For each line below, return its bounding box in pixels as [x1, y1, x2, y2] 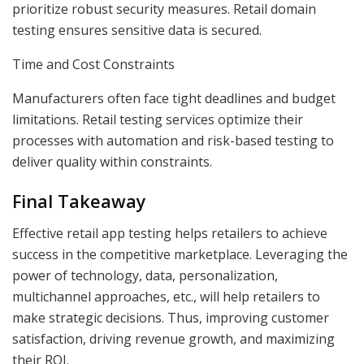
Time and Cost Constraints [12, 54, 184, 73]
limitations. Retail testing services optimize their [12, 110, 303, 128]
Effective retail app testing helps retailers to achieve [12, 224, 327, 243]
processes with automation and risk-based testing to [12, 131, 334, 149]
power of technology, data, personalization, [12, 266, 278, 285]
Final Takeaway [12, 189, 166, 214]
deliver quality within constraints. [12, 152, 222, 171]
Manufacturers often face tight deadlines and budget [12, 89, 336, 107]
